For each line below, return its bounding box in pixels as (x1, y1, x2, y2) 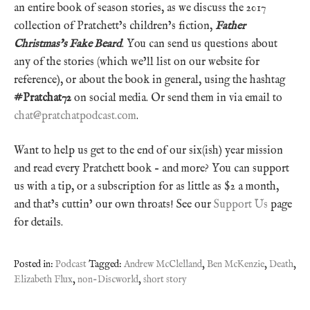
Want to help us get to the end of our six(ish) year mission (14, 143, 283, 158)
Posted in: (14, 257, 55, 271)
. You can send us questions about (122, 37, 277, 51)
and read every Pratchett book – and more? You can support (14, 161, 289, 176)
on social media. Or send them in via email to (71, 91, 282, 105)
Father (215, 19, 246, 33)
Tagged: (89, 257, 124, 271)
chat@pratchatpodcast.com (14, 109, 136, 123)
